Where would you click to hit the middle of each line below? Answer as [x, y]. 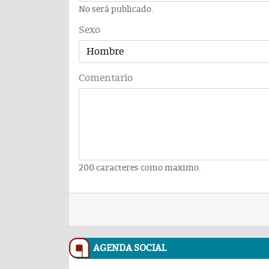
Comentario [106, 78]
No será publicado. [116, 9]
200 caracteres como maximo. [140, 168]
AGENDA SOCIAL [130, 248]
